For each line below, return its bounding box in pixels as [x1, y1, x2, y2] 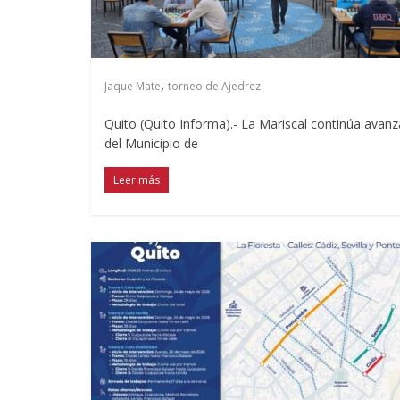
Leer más [113, 171, 160, 187]
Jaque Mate [104, 78, 161, 94]
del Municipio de [104, 134, 198, 152]
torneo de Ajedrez [168, 78, 261, 94]
